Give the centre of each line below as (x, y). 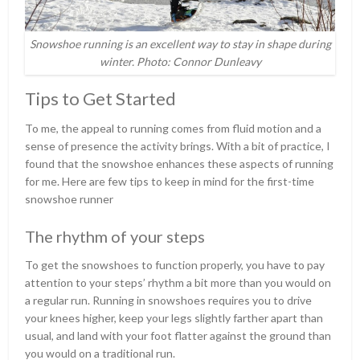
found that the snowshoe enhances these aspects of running (180, 163)
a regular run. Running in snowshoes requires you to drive (169, 300)
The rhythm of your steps (115, 236)
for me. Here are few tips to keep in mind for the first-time (170, 181)
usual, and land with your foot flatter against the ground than (178, 335)
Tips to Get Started (101, 98)
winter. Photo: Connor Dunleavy (180, 61)
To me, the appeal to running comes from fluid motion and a (174, 128)
